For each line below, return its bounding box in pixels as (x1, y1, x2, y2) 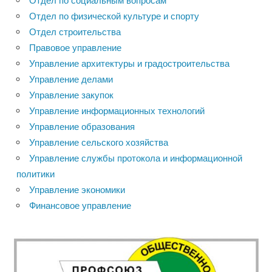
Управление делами (29, 73, 113, 85)
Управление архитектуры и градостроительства (29, 57, 229, 69)
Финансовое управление (29, 199, 131, 211)
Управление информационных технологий (29, 104, 205, 117)
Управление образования (29, 120, 135, 132)
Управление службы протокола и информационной (29, 152, 242, 164)
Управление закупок (29, 89, 114, 101)
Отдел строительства (29, 25, 121, 38)
